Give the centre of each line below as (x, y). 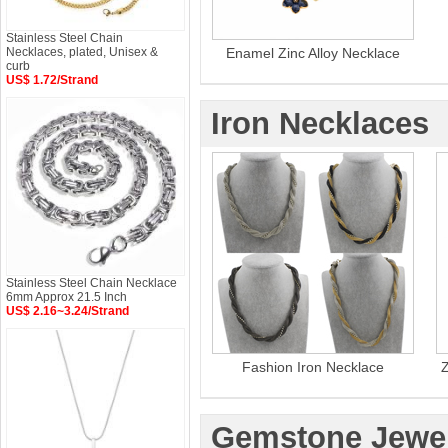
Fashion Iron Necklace (313, 367)
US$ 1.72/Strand (52, 80)
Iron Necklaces (320, 123)
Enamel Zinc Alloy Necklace (313, 53)
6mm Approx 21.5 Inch (66, 297)
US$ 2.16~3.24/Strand (67, 311)
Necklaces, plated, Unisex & (82, 52)
